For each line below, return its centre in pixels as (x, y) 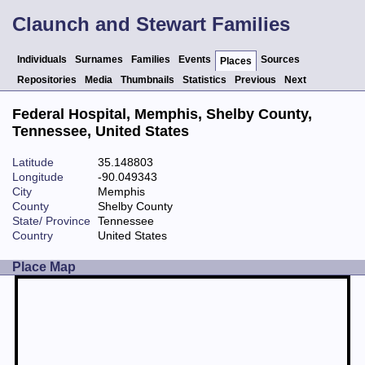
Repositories (47, 80)
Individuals (42, 60)
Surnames (99, 60)
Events (195, 60)
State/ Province (51, 221)
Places (236, 62)
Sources (280, 60)
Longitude (38, 177)
